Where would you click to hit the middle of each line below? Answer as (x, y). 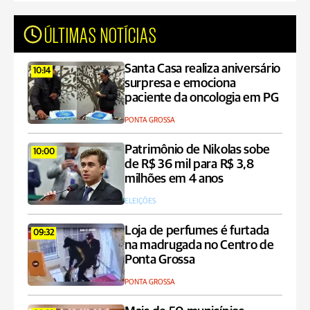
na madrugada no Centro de (199, 245)
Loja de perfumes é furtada (197, 231)
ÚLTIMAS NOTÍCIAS (101, 34)
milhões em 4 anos (174, 179)
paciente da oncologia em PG (202, 98)
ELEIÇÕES (140, 201)
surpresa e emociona (180, 83)
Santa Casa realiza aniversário (202, 69)
